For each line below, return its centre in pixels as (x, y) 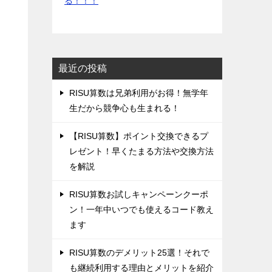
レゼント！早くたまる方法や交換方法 (141, 151)
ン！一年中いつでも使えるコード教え (141, 210)
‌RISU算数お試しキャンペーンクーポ (139, 195)
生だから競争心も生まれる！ (124, 108)
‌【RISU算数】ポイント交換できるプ (139, 136)
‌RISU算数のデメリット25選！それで (139, 253)
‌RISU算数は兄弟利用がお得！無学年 (139, 93)
